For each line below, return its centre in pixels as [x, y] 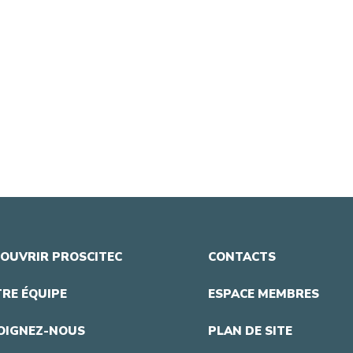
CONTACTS [242, 256]
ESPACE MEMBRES [264, 294]
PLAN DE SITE [250, 331]
